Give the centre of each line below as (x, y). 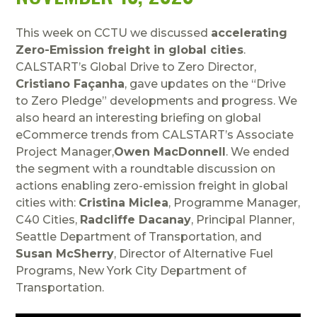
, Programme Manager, (235, 202)
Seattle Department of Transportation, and (139, 236)
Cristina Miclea (124, 202)
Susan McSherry (65, 253)
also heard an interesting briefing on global (139, 117)
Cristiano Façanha (70, 83)
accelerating (249, 33)
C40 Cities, (48, 219)
